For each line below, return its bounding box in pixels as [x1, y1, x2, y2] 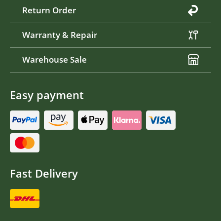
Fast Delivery [10, 166, 78, 181]
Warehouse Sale [22, 54, 87, 66]
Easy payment [10, 87, 84, 102]
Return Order [22, 4, 76, 16]
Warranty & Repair [22, 29, 97, 41]
